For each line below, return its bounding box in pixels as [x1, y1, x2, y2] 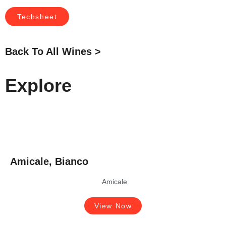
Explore [5, 75, 72, 96]
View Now [94, 202, 132, 210]
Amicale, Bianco [10, 156, 88, 167]
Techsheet [17, 13, 58, 21]
